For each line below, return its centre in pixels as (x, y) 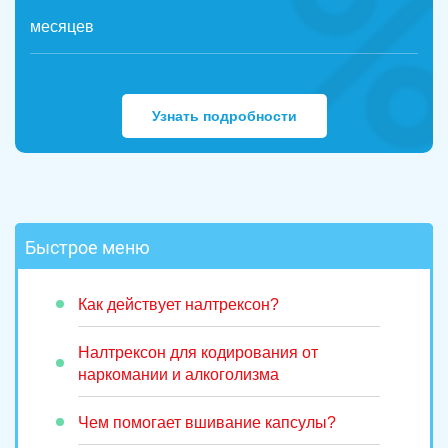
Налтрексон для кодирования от (198, 353)
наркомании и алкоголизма (194, 375)
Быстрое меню (87, 248)
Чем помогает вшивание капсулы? (207, 423)
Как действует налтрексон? (178, 305)
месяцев (62, 27)
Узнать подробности (224, 116)
